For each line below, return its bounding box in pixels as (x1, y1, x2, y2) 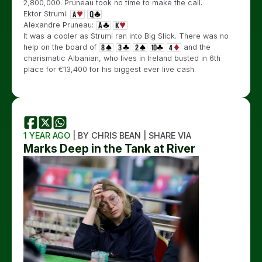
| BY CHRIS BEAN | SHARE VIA (70, 130, 191, 140)
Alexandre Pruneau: (23, 20, 96, 29)
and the (181, 43, 211, 51)
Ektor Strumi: (23, 9, 70, 18)
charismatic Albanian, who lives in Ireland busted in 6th (23, 54, 220, 63)
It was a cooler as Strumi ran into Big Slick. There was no (23, 32, 229, 40)
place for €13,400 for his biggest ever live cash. (23, 65, 196, 74)
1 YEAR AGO (23, 130, 70, 140)
